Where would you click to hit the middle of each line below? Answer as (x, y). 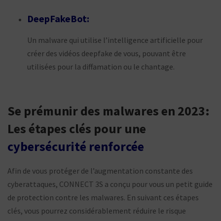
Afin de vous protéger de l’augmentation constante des (100, 170)
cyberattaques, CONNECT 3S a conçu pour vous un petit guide (110, 184)
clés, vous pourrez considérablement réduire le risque (97, 210)
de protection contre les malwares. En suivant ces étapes (103, 197)
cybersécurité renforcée (76, 146)
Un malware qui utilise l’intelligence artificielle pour (115, 40)
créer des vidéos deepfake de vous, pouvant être (107, 53)
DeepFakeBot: (58, 18)
